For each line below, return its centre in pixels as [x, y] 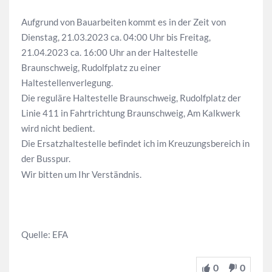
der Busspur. [46, 159]
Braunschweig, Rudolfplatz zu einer [91, 68]
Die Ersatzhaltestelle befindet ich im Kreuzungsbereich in [135, 144]
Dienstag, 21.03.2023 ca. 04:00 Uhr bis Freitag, [116, 37]
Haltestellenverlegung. [67, 83]
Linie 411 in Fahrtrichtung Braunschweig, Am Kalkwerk [131, 113]
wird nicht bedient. [58, 128]
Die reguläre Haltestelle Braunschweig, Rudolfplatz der [131, 98]
